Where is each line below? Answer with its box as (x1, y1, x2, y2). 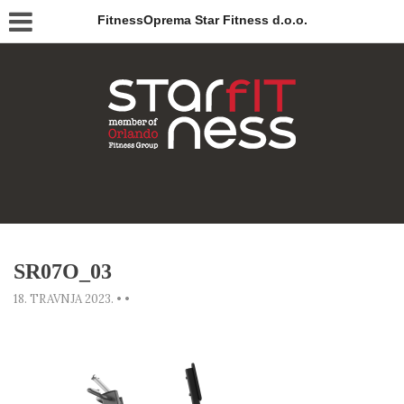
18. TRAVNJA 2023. (14, 291, 114, 307)
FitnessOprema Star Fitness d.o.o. (96, 13, 308, 27)
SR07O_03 (14, 260, 112, 283)
